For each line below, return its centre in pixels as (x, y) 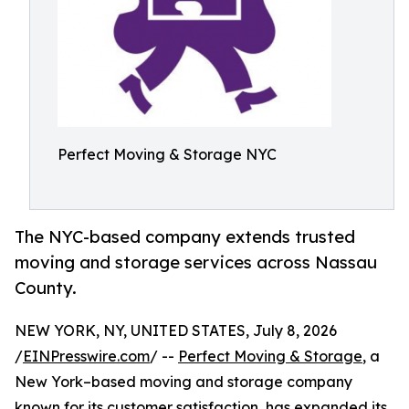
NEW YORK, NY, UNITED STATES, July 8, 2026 (176, 331)
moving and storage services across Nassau (196, 262)
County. (46, 288)
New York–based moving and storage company (184, 382)
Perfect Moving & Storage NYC (167, 154)
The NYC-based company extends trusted (185, 237)
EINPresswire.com (86, 357)
